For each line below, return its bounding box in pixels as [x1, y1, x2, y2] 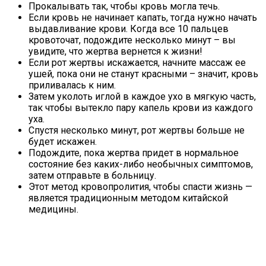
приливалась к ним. [28, 80, 116, 91]
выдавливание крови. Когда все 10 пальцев [28, 23, 229, 35]
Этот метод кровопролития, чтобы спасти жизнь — [28, 181, 252, 193]
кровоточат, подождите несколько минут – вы [28, 34, 236, 46]
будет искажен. [28, 136, 97, 148]
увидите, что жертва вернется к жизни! [28, 46, 202, 58]
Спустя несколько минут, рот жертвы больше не [28, 125, 245, 137]
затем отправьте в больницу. [28, 170, 156, 182]
